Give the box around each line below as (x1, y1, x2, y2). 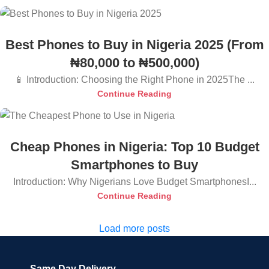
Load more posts (99, 223, 170, 234)
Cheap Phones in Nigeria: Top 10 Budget (10, 139, 259, 154)
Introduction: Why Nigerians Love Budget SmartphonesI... (13, 176, 256, 187)
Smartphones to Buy (71, 157, 198, 172)
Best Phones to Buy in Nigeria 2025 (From (5, 37, 264, 53)
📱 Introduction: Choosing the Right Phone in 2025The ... (14, 74, 255, 85)
